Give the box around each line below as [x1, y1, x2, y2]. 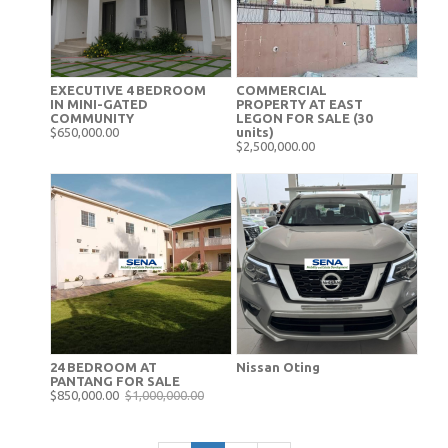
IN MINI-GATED [50, 97, 148, 111]
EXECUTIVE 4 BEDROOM [50, 83, 206, 97]
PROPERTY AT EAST [236, 97, 363, 111]
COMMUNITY [50, 111, 137, 125]
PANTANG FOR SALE [50, 374, 180, 388]
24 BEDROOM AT [50, 360, 157, 374]
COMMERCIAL [236, 83, 327, 97]
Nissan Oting [236, 360, 320, 374]
